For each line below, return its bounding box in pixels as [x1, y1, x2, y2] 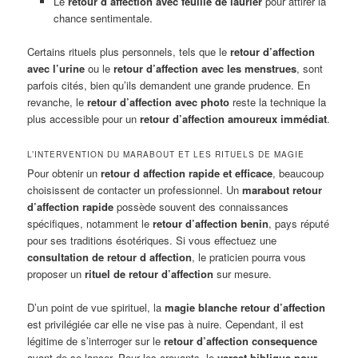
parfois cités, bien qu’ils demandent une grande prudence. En [27, 78, 311, 93]
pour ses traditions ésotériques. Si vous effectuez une [27, 233, 277, 249]
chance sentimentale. [53, 10, 153, 26]
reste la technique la [229, 94, 327, 110]
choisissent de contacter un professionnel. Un [27, 182, 243, 198]
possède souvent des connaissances [113, 199, 289, 215]
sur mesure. [213, 266, 272, 282]
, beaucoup [272, 165, 324, 181]
